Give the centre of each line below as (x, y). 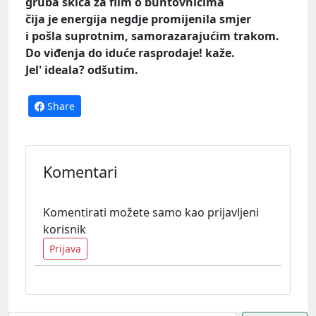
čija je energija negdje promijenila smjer (138, 19)
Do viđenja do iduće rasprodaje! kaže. (130, 53)
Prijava (65, 248)
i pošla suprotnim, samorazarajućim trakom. (152, 36)
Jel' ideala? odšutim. (82, 69)
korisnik (65, 229)
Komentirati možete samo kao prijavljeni (151, 212)
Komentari (80, 171)
